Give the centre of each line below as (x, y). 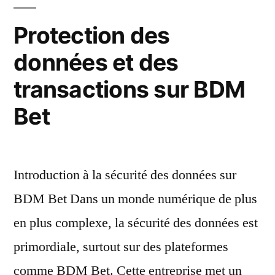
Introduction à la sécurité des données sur (125, 175)
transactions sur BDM (130, 89)
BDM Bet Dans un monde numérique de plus (135, 199)
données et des (96, 62)
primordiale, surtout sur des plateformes (121, 246)
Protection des (92, 35)
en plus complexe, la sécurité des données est (136, 223)
